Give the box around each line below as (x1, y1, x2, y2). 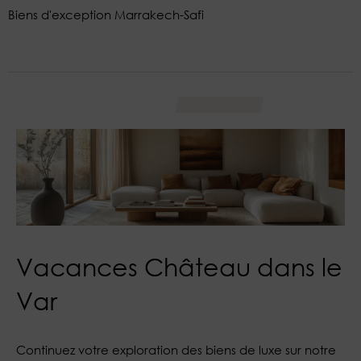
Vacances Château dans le (16, 251, 342, 282)
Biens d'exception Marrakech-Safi (8, 6, 204, 23)
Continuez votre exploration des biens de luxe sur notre (16, 342, 336, 359)
